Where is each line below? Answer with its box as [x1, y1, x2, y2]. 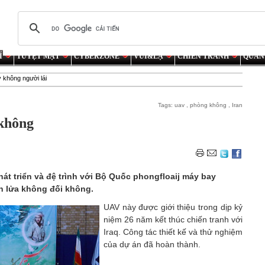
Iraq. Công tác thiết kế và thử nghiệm [104, 227, 243, 237]
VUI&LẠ [134, 52, 163, 60]
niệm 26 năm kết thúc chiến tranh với [104, 215, 243, 224]
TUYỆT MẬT [17, 52, 60, 60]
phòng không [190, 102, 227, 108]
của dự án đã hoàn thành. [104, 240, 201, 249]
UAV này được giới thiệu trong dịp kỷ [104, 202, 243, 212]
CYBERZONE [74, 52, 119, 60]
